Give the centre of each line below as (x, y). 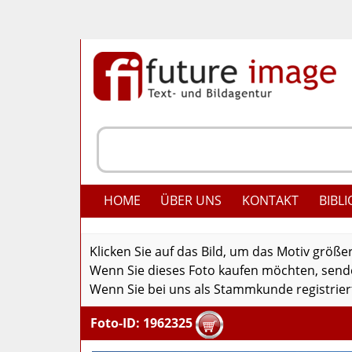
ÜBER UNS (191, 200)
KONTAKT (270, 200)
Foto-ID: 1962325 (141, 323)
